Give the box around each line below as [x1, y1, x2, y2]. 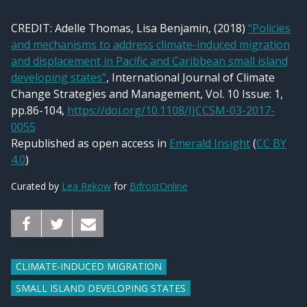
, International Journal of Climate [106, 69, 275, 85]
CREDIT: [11, 20, 55, 36]
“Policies [248, 20, 291, 36]
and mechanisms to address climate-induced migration [11, 36, 290, 52]
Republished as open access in [11, 135, 169, 151]
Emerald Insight [169, 135, 250, 151]
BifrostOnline [130, 179, 188, 193]
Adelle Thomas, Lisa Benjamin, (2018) [55, 20, 248, 36]
